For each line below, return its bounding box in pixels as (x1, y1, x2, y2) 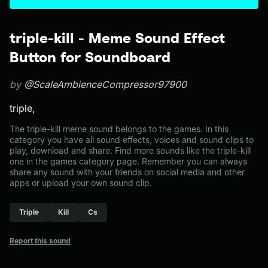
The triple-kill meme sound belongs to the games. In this (10, 124, 229, 134)
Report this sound (10, 236, 71, 245)
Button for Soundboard (10, 48, 170, 65)
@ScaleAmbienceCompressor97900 (24, 78, 187, 90)
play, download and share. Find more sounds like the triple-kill (10, 145, 251, 156)
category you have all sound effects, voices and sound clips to (10, 135, 254, 145)
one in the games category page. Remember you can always (10, 156, 247, 166)
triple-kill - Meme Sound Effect (10, 29, 225, 46)
